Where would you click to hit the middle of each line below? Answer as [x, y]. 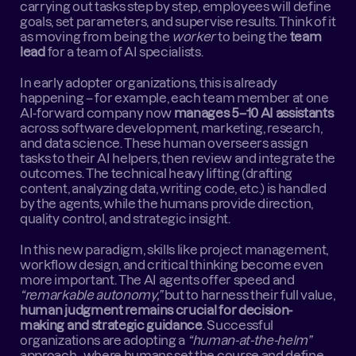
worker [194, 37]
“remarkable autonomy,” [91, 295]
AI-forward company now [97, 113]
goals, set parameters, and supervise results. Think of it [178, 21]
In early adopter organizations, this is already [149, 83]
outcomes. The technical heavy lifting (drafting [157, 173]
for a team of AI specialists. [124, 52]
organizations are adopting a [104, 340]
